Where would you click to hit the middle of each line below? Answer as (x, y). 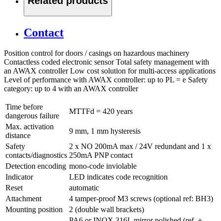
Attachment (23, 199)
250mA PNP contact (101, 155)
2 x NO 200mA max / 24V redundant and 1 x (140, 147)
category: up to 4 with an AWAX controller (71, 89)
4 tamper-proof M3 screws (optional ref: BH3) (141, 199)
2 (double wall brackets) (107, 210)
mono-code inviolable (103, 166)
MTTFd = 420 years (101, 111)
